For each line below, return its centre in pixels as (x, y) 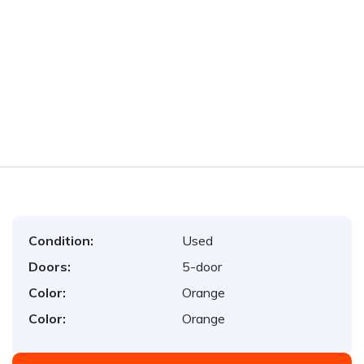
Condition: (61, 240)
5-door (202, 266)
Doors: (50, 266)
